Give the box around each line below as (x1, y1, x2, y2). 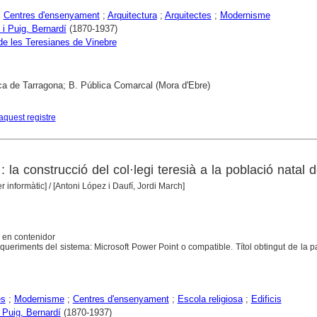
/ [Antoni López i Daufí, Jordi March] (48, 181, 185, 192)
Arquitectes (164, 10, 212, 21)
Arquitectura (107, 10, 157, 21)
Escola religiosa (177, 294, 243, 305)
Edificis (250, 294, 282, 305)
